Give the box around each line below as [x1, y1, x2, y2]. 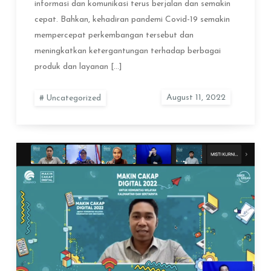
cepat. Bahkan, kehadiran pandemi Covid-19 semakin [34, 15, 230, 24]
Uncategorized [46, 93, 102, 103]
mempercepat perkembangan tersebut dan [34, 30, 194, 40]
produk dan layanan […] [34, 62, 123, 71]
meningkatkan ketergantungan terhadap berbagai [34, 46, 221, 56]
